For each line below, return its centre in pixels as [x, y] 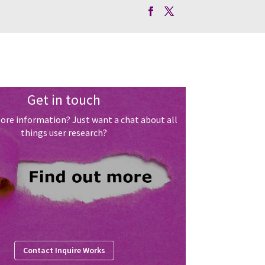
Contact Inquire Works [64, 251]
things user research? [64, 132]
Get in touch [64, 100]
